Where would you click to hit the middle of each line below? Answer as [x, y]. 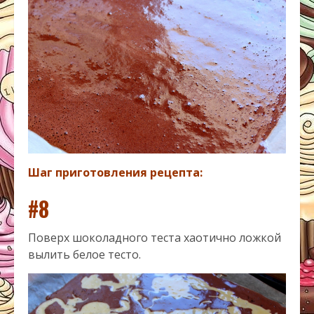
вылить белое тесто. [84, 254]
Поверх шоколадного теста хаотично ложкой [155, 237]
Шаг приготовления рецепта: [115, 172]
